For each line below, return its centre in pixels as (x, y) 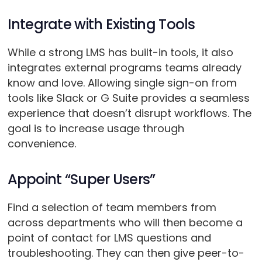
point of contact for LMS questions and (109, 238)
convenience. (42, 144)
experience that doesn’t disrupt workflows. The (129, 113)
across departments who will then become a (125, 223)
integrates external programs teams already (124, 68)
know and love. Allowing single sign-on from (122, 83)
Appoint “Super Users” (81, 180)
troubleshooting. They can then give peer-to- (126, 253)
